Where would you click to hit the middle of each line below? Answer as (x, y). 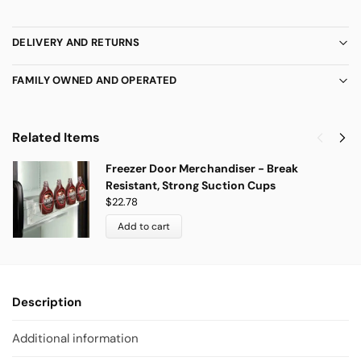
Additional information (75, 339)
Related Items (56, 137)
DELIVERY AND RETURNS (76, 43)
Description (47, 302)
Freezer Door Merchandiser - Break (202, 168)
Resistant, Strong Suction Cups (191, 185)
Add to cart (144, 226)
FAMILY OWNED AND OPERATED (95, 81)
